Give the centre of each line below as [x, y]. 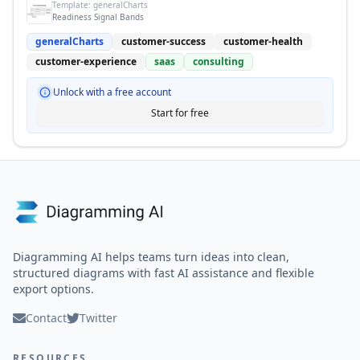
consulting [219, 61]
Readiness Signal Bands [98, 17]
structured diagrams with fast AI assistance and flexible [164, 273]
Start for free [180, 113]
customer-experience [86, 61]
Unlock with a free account [112, 92]
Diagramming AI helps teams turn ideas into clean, [151, 257]
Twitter [98, 318]
